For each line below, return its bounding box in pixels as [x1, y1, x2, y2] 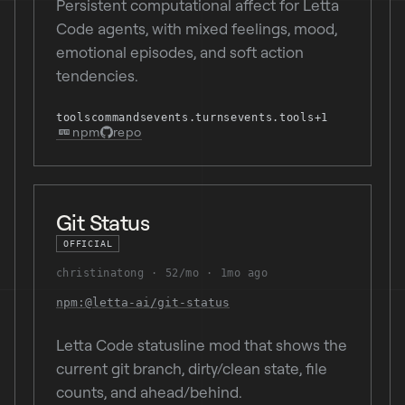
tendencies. [56, 66, 138, 85]
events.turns [146, 111, 231, 124]
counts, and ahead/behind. [56, 382, 242, 401]
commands [90, 111, 147, 124]
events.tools [231, 111, 315, 124]
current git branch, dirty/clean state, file [56, 359, 327, 378]
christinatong [56, 267, 145, 279]
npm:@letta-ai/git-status [56, 296, 230, 309]
